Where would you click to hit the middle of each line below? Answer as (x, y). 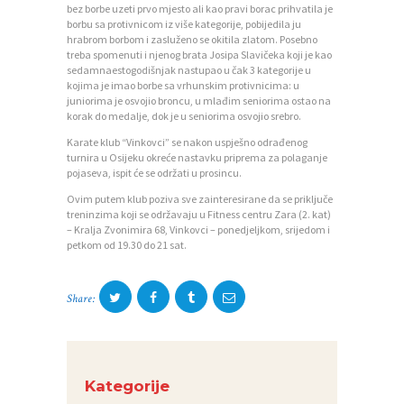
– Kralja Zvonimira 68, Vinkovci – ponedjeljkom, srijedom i (198, 229)
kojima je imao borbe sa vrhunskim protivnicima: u (183, 85)
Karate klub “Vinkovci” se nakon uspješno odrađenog (187, 142)
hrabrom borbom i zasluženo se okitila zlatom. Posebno (192, 39)
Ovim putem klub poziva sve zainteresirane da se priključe (200, 198)
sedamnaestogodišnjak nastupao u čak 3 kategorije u (189, 69)
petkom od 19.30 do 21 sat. (127, 244)
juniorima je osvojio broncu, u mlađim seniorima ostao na (199, 100)
